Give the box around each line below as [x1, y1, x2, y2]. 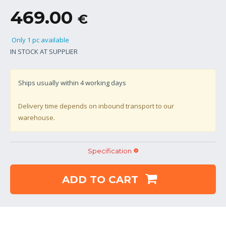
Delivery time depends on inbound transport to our [18, 101, 174, 110]
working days [84, 78, 126, 87]
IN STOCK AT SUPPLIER [10, 46, 78, 56]
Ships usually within [18, 78, 80, 87]
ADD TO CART [62, 173, 141, 186]
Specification [87, 146, 132, 155]
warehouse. [18, 112, 55, 122]
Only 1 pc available [10, 35, 69, 44]
